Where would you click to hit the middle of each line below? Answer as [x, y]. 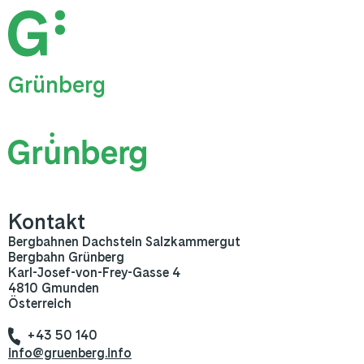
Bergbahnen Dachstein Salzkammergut [124, 242]
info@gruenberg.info [70, 353]
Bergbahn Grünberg [66, 258]
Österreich [40, 304]
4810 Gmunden [54, 288]
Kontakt [47, 222]
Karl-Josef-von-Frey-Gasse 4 [94, 273]
